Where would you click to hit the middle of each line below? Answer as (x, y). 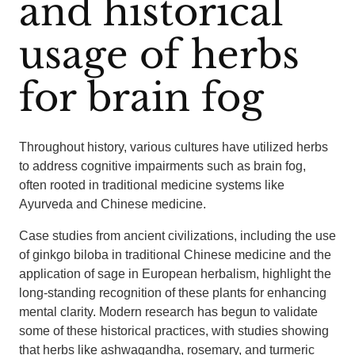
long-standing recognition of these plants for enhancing (173, 293)
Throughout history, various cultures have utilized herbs (174, 147)
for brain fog (141, 97)
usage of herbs (159, 55)
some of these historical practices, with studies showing (174, 331)
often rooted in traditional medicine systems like (152, 185)
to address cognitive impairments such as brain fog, (162, 166)
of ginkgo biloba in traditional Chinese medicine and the (175, 255)
